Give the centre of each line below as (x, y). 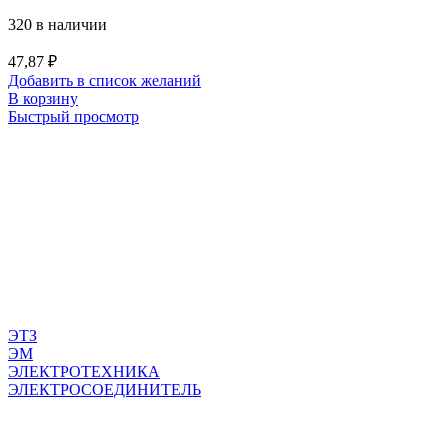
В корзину (43, 98)
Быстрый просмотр (73, 116)
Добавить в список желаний (104, 80)
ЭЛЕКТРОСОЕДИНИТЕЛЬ (104, 389)
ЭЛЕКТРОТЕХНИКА (84, 371)
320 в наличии (57, 24)
